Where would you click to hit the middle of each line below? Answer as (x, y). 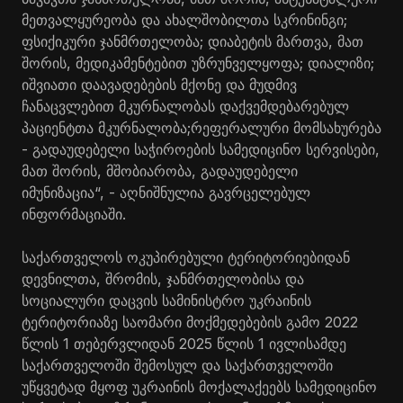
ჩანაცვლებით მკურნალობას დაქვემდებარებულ (185, 106)
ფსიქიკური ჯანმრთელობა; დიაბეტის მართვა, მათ (193, 41)
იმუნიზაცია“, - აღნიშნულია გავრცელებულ (166, 193)
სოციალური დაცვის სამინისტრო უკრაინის (166, 300)
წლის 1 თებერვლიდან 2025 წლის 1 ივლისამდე (184, 344)
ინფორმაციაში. (74, 214)
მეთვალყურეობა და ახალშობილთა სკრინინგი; (184, 20)
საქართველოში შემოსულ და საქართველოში (177, 365)
